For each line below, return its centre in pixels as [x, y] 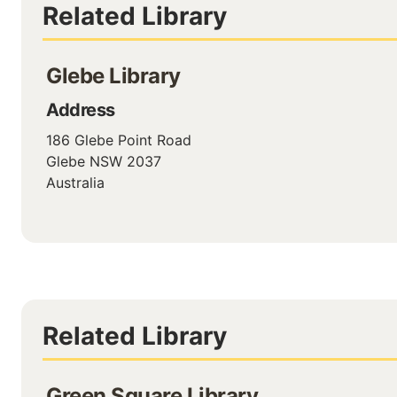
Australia [75, 183]
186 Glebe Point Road [119, 140]
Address [81, 110]
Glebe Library [113, 76]
